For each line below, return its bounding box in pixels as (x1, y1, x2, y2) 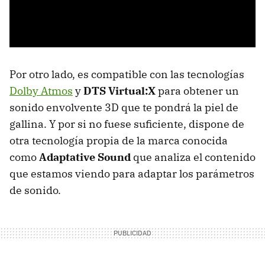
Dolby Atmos (9, 84, 73, 98)
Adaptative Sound (39, 150, 131, 164)
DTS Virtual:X (83, 84, 158, 98)
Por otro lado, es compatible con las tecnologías (9, 67, 244, 82)
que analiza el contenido (131, 150, 256, 164)
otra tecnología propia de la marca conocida (9, 134, 228, 148)
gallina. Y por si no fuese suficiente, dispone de (9, 117, 244, 131)
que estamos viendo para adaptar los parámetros (9, 167, 254, 181)
